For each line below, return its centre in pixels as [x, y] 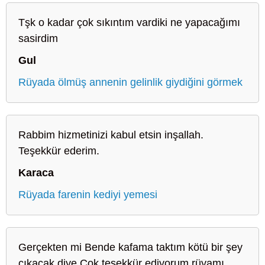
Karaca [36, 172]
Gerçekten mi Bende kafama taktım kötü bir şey [130, 247]
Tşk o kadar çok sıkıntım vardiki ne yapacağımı [129, 22]
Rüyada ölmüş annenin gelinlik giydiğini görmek [130, 82]
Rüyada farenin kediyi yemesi [88, 194]
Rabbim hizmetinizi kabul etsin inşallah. [111, 135]
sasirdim [38, 38]
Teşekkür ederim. [59, 151]
